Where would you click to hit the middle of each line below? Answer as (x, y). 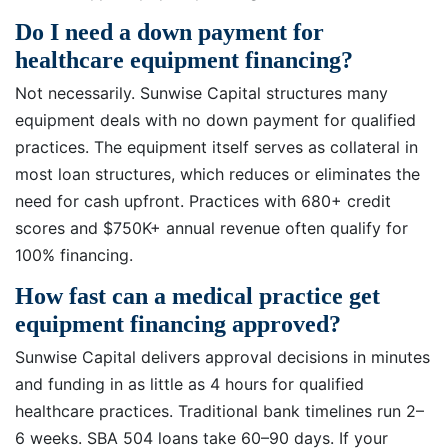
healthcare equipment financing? (184, 59)
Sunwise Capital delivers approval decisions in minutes (222, 357)
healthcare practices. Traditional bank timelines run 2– (219, 411)
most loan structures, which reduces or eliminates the (217, 174)
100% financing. (74, 255)
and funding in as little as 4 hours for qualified (189, 384)
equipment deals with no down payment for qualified (215, 120)
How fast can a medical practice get (197, 295)
